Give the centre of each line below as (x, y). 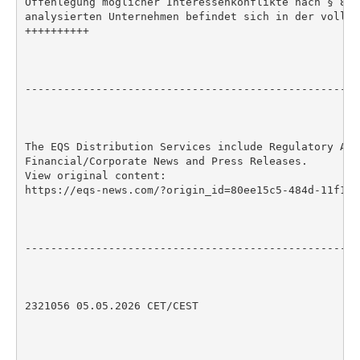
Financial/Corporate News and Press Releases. (166, 161)
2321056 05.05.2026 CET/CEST (111, 305)
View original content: (95, 175)
